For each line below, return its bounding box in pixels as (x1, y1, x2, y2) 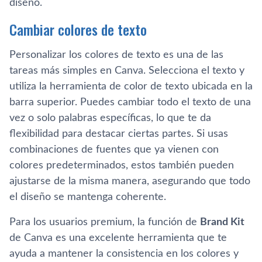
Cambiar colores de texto (9, 18, 147, 40)
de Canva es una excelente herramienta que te (9, 232, 227, 243)
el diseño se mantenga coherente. (9, 191, 166, 202)
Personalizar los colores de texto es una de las (9, 49, 223, 60)
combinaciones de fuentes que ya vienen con (9, 144, 219, 155)
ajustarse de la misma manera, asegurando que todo (9, 175, 250, 187)
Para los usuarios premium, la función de (9, 216, 200, 227)
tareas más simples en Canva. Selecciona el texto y (9, 65, 244, 76)
